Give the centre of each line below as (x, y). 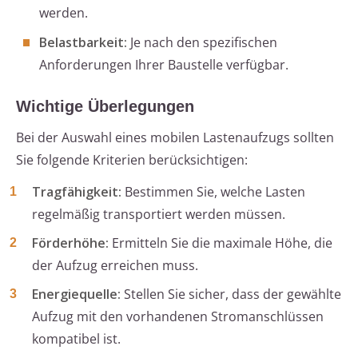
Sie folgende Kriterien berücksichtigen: (132, 160)
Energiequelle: (76, 294)
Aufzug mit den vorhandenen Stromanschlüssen (178, 317)
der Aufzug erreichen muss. (115, 266)
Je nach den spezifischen (202, 43)
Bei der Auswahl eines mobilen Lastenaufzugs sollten (175, 138)
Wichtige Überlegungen (105, 107)
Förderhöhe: (70, 243)
